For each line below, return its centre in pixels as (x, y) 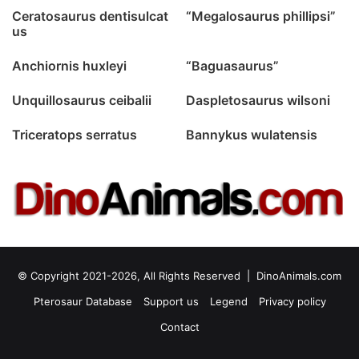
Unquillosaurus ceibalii (83, 101)
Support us (171, 301)
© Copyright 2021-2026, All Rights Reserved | (137, 275)
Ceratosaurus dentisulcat (90, 16)
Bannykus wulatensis (252, 135)
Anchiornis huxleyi (69, 66)
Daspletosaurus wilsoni (258, 101)
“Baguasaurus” (232, 66)
